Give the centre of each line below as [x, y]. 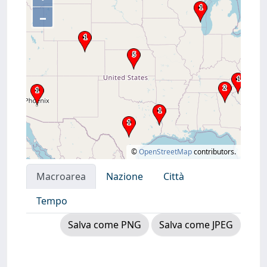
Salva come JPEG [196, 225]
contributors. [214, 152]
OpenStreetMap [165, 152]
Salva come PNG [105, 225]
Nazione [125, 176]
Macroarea [61, 176]
